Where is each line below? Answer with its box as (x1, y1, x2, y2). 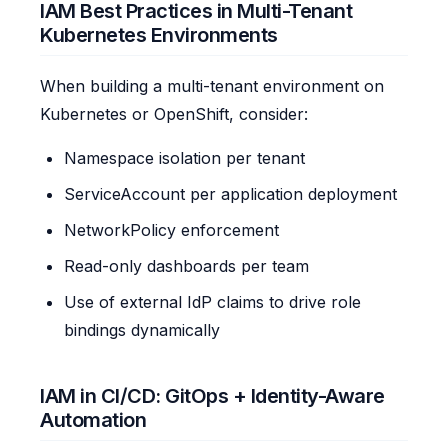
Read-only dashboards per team (64, 256, 309, 277)
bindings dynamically (64, 320, 220, 341)
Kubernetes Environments (40, 23, 278, 48)
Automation (40, 408, 146, 433)
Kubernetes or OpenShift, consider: (40, 104, 308, 125)
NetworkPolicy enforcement (64, 220, 279, 241)
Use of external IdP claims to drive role (64, 292, 361, 313)
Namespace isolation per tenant (64, 148, 305, 169)
